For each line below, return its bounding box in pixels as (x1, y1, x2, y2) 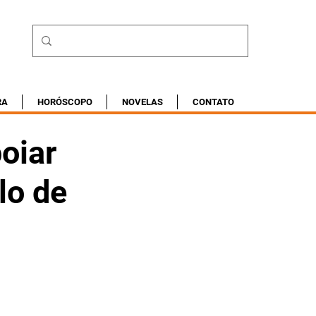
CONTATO (192, 97, 234, 107)
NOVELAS (121, 97, 163, 107)
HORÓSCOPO (37, 97, 92, 107)
